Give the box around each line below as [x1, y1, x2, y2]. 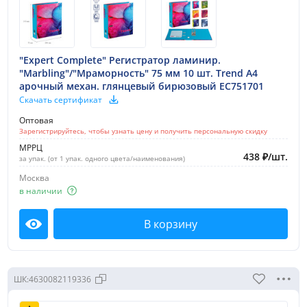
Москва [19, 172, 49, 184]
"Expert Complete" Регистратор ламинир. [19, 53, 221, 67]
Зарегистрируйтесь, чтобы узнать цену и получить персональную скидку [19, 126, 267, 136]
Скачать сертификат [19, 93, 102, 106]
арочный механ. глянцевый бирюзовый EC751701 [19, 79, 264, 93]
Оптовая [19, 114, 53, 127]
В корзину [144, 216, 197, 232]
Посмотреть [32, 223, 99, 238]
